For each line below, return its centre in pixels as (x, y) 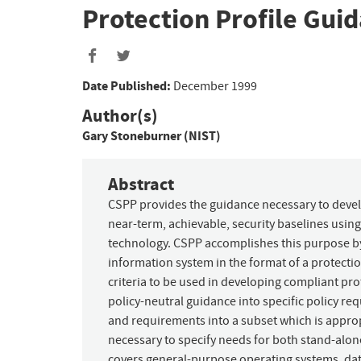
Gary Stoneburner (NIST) (151, 135)
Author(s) (120, 115)
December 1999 (215, 86)
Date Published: (127, 85)
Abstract (141, 185)
